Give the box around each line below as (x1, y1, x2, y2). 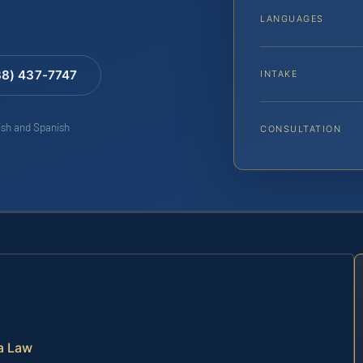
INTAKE (260, 68, 298, 80)
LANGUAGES (260, 13, 324, 25)
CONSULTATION (260, 123, 342, 135)
